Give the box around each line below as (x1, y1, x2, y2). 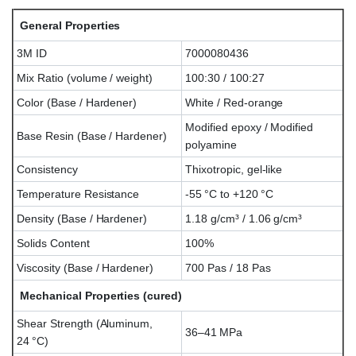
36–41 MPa (185, 325, 242, 339)
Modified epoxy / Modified (185, 120, 314, 133)
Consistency (17, 162, 78, 176)
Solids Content (17, 236, 90, 250)
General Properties (20, 18, 121, 32)
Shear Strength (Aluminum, (17, 316, 153, 330)
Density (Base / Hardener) (17, 211, 148, 225)
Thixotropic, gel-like (185, 162, 283, 176)
